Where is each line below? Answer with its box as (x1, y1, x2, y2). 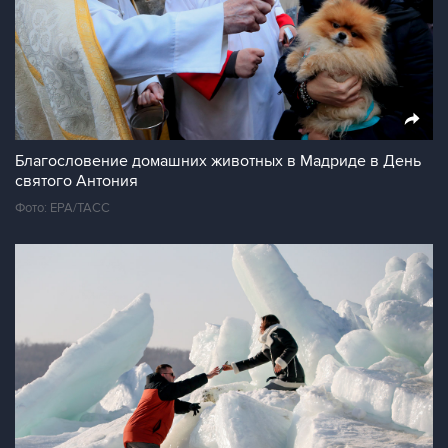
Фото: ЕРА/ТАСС (15, 200, 110, 216)
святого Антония (15, 171, 138, 191)
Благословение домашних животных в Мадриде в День (15, 151, 421, 171)
